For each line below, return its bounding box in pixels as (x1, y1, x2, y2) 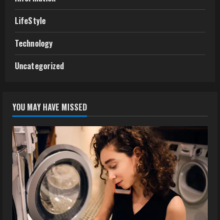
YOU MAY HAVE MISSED (12, 101, 87, 113)
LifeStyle (15, 15, 46, 27)
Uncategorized (15, 60, 64, 72)
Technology (15, 37, 53, 49)
